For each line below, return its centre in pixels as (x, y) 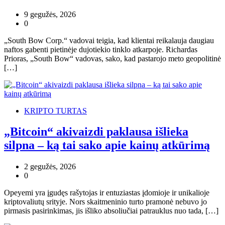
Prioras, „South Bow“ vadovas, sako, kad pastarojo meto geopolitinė (113, 58)
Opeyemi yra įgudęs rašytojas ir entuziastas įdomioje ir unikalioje (107, 193)
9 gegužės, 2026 (50, 14)
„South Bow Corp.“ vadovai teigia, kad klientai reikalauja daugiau (109, 40)
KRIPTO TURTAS (55, 110)
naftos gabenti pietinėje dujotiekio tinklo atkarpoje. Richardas (101, 49)
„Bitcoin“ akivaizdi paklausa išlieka (96, 132)
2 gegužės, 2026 (50, 167)
